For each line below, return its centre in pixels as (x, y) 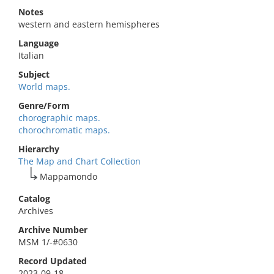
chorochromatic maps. (64, 130)
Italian (31, 55)
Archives (36, 211)
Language (39, 43)
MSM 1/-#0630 (48, 242)
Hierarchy (39, 149)
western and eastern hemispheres (89, 24)
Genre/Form (44, 106)
